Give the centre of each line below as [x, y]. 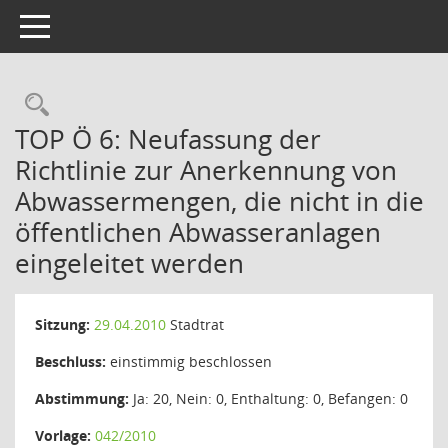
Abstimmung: [82, 398]
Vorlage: [63, 435]
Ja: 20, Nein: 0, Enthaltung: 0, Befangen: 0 [268, 398]
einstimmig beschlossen [189, 361]
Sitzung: [62, 324]
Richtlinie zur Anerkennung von [206, 170]
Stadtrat [195, 324]
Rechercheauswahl [152, 104]
